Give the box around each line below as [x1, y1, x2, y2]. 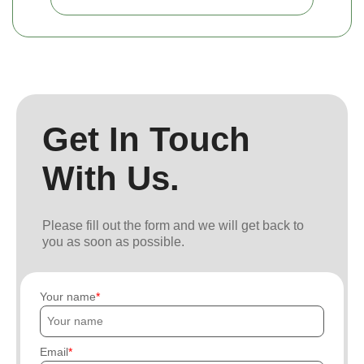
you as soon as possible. [42, 234, 184, 249]
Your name [40, 289, 96, 303]
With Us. [42, 158, 180, 197]
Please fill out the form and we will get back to [42, 218, 304, 232]
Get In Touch [42, 119, 250, 158]
